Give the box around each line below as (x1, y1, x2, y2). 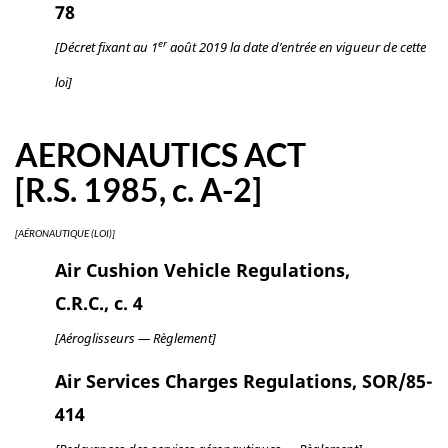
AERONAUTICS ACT (15, 135, 306, 175)
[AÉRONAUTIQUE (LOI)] (15, 227, 115, 240)
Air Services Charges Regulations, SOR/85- (55, 368, 433, 393)
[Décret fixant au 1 (55, 38, 158, 57)
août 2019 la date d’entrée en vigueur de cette (167, 38, 426, 57)
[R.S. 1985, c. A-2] (15, 170, 262, 210)
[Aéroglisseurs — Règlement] (55, 328, 216, 347)
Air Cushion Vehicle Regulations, (55, 257, 350, 282)
